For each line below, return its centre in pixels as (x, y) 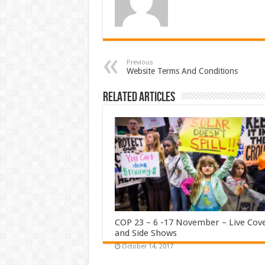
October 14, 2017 (147, 247)
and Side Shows (146, 233)
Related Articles (139, 97)
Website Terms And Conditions (182, 71)
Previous (140, 62)
